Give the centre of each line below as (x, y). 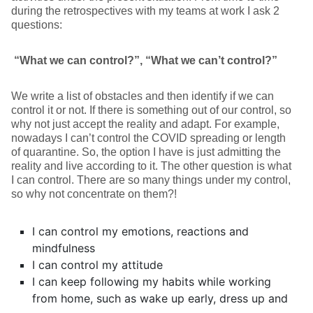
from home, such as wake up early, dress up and (160, 298)
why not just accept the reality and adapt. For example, (145, 124)
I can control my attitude (97, 265)
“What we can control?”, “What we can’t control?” (144, 60)
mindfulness (64, 248)
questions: (37, 25)
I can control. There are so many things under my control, (151, 180)
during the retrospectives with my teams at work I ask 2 (145, 11)
